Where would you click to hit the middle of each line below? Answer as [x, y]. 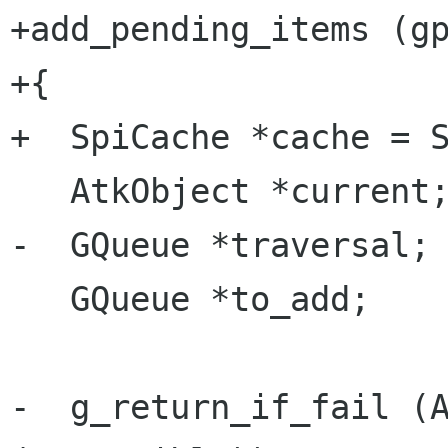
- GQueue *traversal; [220, 245]
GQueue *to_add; [40, 299]
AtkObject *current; [40, 191]
